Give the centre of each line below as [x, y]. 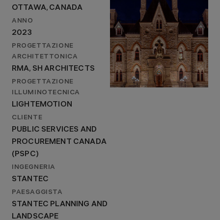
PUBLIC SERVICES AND [55, 130]
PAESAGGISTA [37, 193]
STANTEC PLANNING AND [60, 205]
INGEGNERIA [34, 168]
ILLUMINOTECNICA [46, 93]
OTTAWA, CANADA [47, 8]
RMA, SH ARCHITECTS [53, 69]
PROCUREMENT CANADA [59, 142]
